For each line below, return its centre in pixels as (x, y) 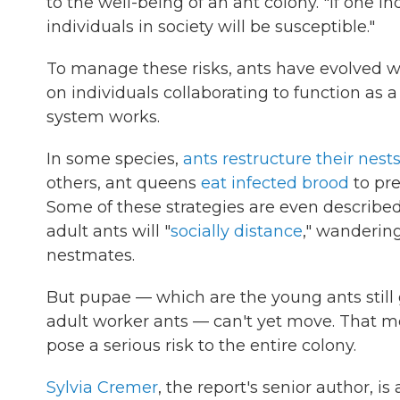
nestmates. (91, 255)
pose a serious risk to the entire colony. (201, 346)
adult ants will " (108, 231)
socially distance (237, 231)
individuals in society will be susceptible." (211, 27)
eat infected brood (275, 183)
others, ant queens (124, 183)
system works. (103, 117)
